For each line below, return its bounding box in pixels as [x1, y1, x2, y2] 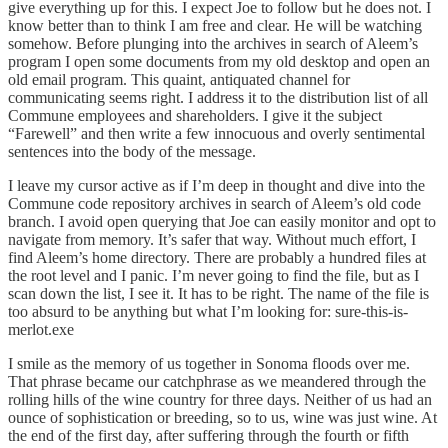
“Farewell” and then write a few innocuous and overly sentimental [8, 124, 425, 142]
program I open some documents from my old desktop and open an [8, 52, 430, 70]
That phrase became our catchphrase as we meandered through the [8, 372, 426, 390]
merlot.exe [8, 320, 78, 338]
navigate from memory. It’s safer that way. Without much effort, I [8, 230, 416, 248]
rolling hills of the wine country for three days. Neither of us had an [8, 390, 432, 408]
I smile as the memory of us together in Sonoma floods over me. [8, 354, 410, 372]
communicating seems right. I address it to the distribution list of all [8, 88, 428, 106]
